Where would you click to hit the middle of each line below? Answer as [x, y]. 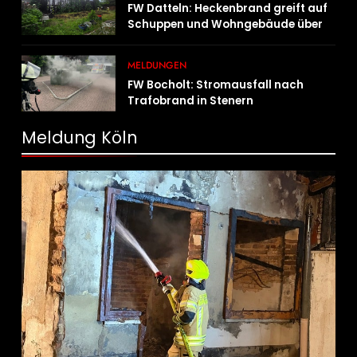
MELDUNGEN [157, 66]
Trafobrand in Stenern [191, 101]
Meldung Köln [79, 137]
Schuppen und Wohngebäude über [226, 25]
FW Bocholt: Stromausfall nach [216, 85]
